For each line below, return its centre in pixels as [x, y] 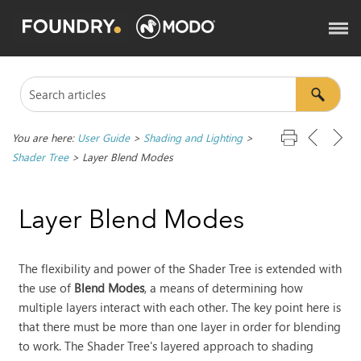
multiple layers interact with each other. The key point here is [180, 307]
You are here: [44, 137]
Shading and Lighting [193, 137]
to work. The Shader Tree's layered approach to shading [166, 345]
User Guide [103, 137]
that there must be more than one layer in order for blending [180, 326]
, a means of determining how [224, 287]
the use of [47, 287]
